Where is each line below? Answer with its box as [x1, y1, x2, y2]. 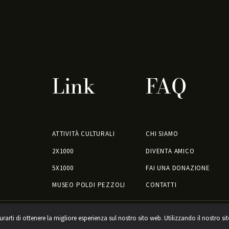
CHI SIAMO [146, 129, 178, 139]
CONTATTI [146, 180, 177, 189]
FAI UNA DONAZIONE [146, 163, 210, 172]
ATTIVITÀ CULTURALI [52, 129, 115, 139]
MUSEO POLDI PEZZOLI [52, 180, 126, 189]
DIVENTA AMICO [146, 146, 195, 155]
